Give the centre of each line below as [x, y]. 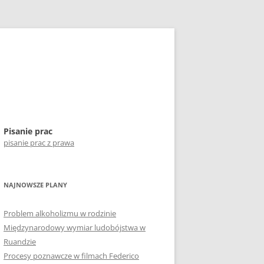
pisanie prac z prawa [39, 143]
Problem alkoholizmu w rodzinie [60, 213]
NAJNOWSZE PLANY [35, 185]
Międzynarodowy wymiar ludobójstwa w [75, 227]
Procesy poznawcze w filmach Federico [71, 256]
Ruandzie [20, 242]
